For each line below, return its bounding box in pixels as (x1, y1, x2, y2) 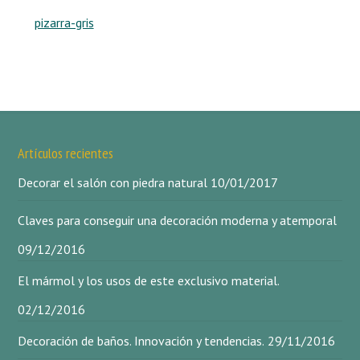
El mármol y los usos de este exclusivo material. (18, 272, 280, 289)
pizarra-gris (34, 14, 94, 31)
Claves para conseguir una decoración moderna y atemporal (18, 212, 337, 229)
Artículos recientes (18, 144, 114, 163)
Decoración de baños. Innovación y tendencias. (18, 333, 265, 350)
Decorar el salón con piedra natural (18, 174, 208, 191)
